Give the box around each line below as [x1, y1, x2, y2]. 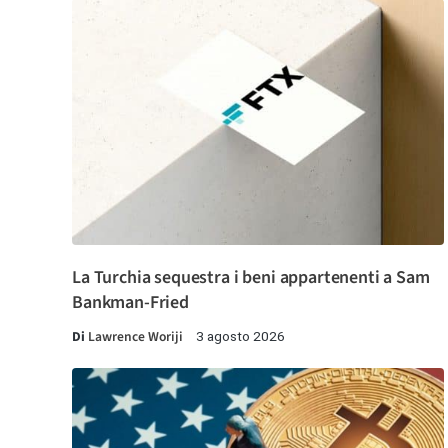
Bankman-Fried [72, 289, 189, 315]
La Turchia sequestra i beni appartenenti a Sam [72, 264, 430, 290]
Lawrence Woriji [88, 326, 183, 346]
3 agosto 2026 [196, 327, 285, 344]
